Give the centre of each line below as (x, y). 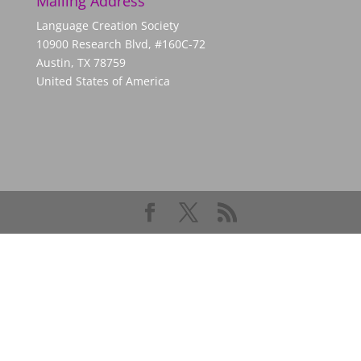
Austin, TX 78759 (81, 62)
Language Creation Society (107, 25)
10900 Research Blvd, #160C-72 (120, 44)
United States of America (103, 81)
